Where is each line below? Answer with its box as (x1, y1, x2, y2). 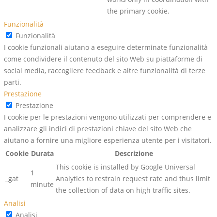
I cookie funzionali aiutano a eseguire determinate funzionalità (4, 43, 208, 52)
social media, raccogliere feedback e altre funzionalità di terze (4, 66, 205, 76)
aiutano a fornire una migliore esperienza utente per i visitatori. (4, 136, 212, 145)
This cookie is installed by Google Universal (56, 162, 195, 172)
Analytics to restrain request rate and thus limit (56, 174, 210, 184)
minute (31, 180, 54, 189)
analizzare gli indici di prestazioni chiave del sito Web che (4, 124, 192, 134)
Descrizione (114, 149, 153, 158)
